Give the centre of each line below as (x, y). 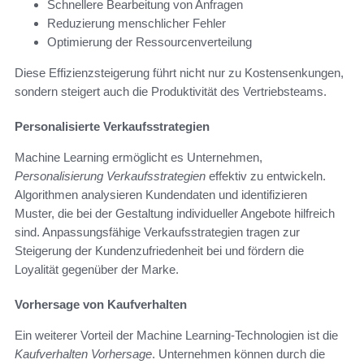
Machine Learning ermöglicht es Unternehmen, (139, 158)
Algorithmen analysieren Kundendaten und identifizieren (161, 195)
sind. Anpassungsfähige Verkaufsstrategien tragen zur (157, 232)
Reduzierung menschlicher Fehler (136, 24)
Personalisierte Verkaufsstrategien (112, 127)
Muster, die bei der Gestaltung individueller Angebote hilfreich (175, 214)
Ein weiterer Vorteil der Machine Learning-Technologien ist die (176, 336)
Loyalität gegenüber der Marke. (97, 270)
